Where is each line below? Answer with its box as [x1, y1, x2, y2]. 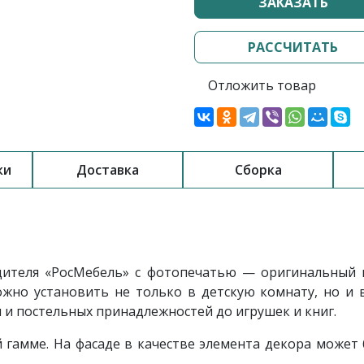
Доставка [76, 161, 139, 179]
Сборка [234, 161, 282, 179]
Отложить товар [208, 76, 316, 94]
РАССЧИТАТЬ [248, 38, 338, 56]
